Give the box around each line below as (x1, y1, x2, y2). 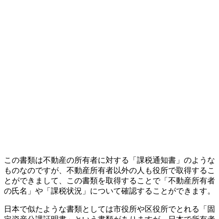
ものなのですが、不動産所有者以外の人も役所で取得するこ (4, 166, 215, 175)
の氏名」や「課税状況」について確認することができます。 (4, 186, 215, 195)
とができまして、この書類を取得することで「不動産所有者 (4, 176, 215, 185)
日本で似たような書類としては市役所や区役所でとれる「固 (4, 204, 215, 213)
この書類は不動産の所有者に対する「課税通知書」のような (4, 155, 215, 164)
